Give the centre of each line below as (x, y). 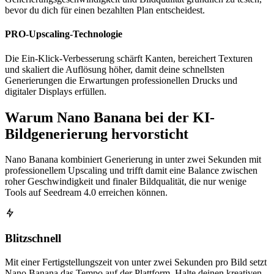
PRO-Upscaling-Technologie (64, 34)
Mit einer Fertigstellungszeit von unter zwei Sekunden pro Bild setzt (136, 262)
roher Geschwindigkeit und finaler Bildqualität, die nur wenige (126, 182)
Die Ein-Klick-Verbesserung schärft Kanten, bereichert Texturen (129, 58)
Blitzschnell (33, 239)
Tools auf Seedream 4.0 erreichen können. (86, 193)
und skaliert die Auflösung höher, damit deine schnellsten (115, 69)
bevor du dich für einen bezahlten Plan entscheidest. (105, 10)
